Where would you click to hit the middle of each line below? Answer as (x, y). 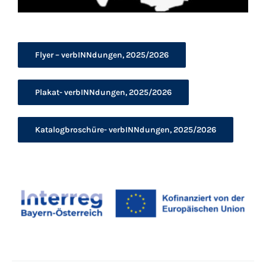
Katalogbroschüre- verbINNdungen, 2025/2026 (125, 130)
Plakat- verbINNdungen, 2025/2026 (103, 93)
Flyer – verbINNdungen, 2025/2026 (102, 55)
